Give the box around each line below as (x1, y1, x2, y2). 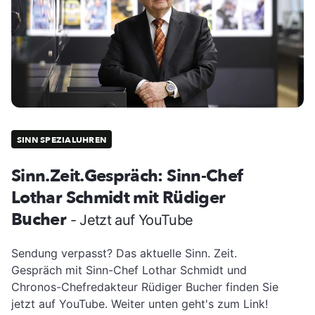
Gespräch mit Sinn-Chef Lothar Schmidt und (11, 262, 247, 277)
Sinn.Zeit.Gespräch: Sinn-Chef (11, 164, 244, 188)
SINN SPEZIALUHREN (17, 134, 107, 146)
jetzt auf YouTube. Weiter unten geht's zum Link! (11, 296, 268, 311)
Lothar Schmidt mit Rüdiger (11, 186, 226, 210)
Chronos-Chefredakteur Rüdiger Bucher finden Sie (11, 279, 278, 294)
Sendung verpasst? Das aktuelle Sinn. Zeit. (11, 245, 237, 260)
